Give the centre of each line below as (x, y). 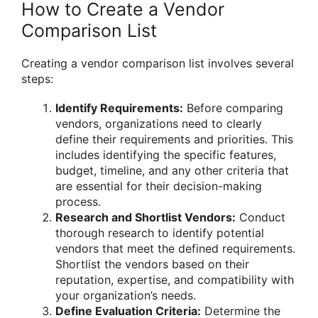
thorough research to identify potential (160, 232)
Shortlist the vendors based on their (152, 264)
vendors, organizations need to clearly (159, 123)
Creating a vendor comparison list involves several (158, 63)
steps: (37, 78)
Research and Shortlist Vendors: (146, 217)
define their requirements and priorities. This (174, 139)
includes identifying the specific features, (166, 154)
